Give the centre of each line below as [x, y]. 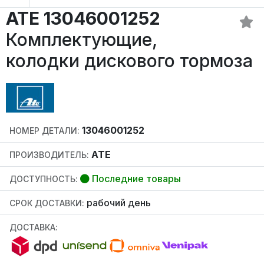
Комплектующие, [82, 40]
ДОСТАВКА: [34, 227]
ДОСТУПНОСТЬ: [44, 179]
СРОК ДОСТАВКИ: [47, 203]
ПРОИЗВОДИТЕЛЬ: [49, 155]
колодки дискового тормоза [129, 61]
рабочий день [118, 203]
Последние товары [135, 179]
